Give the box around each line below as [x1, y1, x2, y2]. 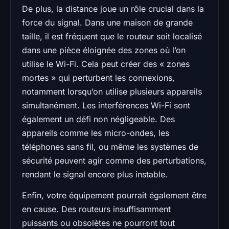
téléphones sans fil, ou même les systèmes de [22, 141, 198, 152]
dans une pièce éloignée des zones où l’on [22, 44, 186, 55]
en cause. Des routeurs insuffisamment [22, 203, 171, 214]
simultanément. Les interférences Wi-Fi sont [22, 100, 190, 110]
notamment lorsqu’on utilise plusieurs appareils [22, 86, 202, 97]
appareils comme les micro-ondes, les [22, 127, 169, 138]
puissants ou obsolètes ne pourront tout [22, 217, 175, 228]
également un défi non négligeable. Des [22, 113, 175, 124]
